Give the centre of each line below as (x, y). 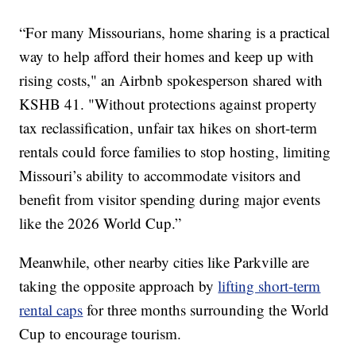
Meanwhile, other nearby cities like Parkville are (164, 262)
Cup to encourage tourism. (101, 334)
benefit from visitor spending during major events (170, 199)
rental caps (51, 310)
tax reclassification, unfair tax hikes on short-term (168, 128)
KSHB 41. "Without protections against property (168, 104)
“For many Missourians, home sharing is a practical (175, 33)
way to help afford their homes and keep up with (167, 56)
